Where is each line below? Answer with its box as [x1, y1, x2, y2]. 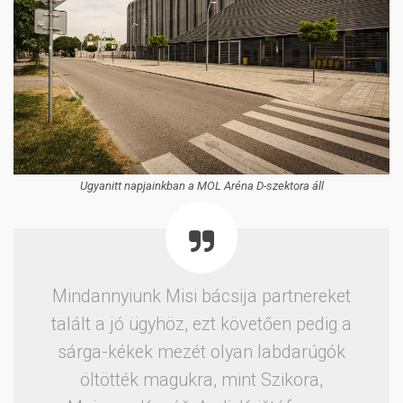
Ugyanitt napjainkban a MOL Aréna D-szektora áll [79, 178, 324, 193]
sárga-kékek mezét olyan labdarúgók [58, 341, 345, 363]
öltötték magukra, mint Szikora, [80, 369, 323, 390]
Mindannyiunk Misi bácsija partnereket [52, 285, 351, 307]
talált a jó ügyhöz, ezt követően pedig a [51, 313, 352, 335]
